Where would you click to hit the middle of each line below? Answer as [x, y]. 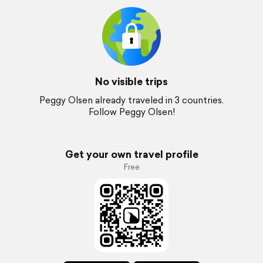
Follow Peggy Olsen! [131, 112]
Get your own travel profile [131, 154]
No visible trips [131, 81]
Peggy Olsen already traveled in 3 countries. [131, 100]
